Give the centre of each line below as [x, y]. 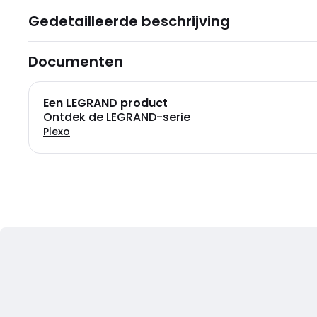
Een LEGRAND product [105, 103]
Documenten [76, 62]
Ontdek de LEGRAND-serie [117, 117]
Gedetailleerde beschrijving [129, 21]
